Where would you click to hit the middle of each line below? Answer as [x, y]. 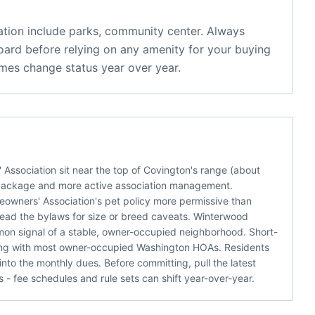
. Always [223, 31]
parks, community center [135, 31]
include [45, 31]
